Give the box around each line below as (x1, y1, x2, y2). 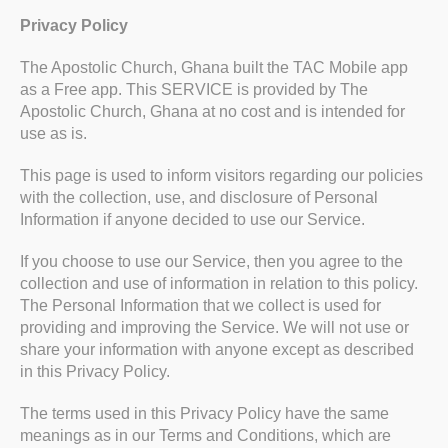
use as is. (20, 125, 87, 143)
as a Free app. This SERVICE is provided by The (20, 81, 368, 99)
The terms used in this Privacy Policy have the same (20, 405, 389, 423)
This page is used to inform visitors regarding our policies (20, 167, 423, 185)
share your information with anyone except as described (20, 341, 414, 359)
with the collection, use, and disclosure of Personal (20, 189, 378, 207)
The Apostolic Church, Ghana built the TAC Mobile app (20, 59, 408, 77)
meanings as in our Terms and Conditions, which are (20, 427, 391, 445)
